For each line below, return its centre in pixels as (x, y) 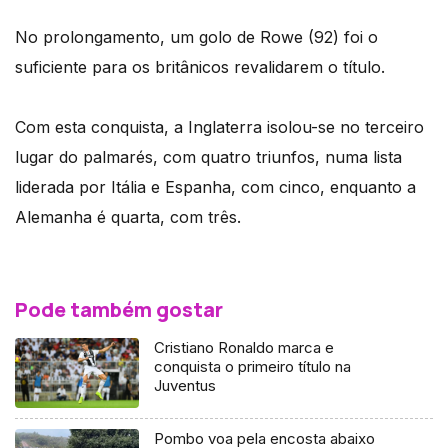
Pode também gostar (119, 309)
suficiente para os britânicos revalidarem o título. (200, 66)
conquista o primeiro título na (253, 366)
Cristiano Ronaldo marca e (244, 347)
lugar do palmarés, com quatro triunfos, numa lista (208, 156)
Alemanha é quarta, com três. (128, 216)
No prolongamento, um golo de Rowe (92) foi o (196, 36)
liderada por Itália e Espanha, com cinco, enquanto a (215, 186)
